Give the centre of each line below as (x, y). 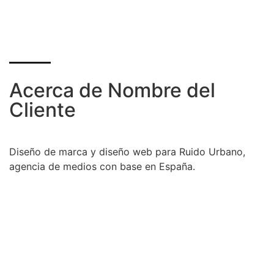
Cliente (43, 109)
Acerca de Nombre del (112, 90)
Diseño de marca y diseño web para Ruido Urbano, (127, 151)
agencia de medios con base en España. (102, 166)
